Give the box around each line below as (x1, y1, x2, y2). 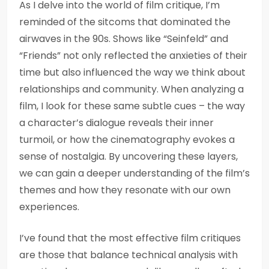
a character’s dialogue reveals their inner (19, 116, 214, 130)
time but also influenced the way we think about (19, 65, 246, 79)
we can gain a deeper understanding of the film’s (19, 166, 250, 180)
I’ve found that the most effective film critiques (19, 231, 241, 245)
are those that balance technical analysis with (19, 248, 238, 262)
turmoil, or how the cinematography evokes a (19, 133, 235, 147)
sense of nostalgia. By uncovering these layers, (19, 150, 238, 163)
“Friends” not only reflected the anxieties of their (19, 49, 247, 62)
